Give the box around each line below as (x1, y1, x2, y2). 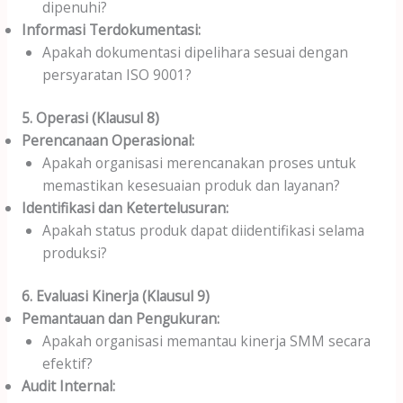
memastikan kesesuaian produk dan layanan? (42, 175, 341, 195)
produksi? (42, 242, 108, 263)
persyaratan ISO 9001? (42, 64, 193, 85)
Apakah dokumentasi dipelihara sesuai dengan (42, 41, 349, 62)
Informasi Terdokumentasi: (21, 19, 201, 40)
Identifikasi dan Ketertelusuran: (21, 197, 228, 218)
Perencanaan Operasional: (21, 130, 194, 150)
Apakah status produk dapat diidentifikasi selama (42, 219, 365, 240)
